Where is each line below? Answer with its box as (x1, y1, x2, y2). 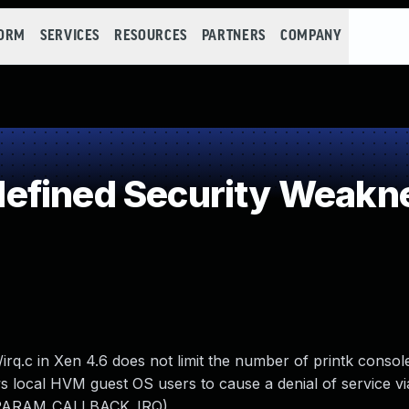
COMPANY (279, 28, 342, 44)
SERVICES (39, 28, 100, 44)
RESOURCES (114, 28, 187, 44)
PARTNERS (201, 28, 266, 44)
